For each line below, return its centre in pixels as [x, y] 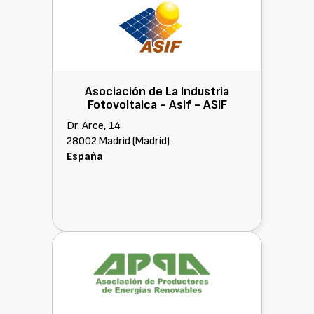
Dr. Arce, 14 [94, 126]
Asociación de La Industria [157, 91]
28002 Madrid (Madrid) [118, 141]
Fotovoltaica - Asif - [145, 105]
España [85, 157]
